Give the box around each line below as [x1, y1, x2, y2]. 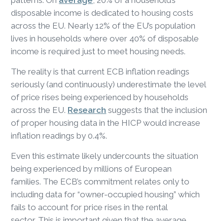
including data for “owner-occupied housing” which [11, 189, 200, 199]
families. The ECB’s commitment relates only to [11, 176, 190, 186]
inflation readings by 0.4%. [11, 130, 110, 141]
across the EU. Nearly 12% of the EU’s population [11, 20, 196, 31]
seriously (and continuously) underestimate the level [11, 79, 206, 89]
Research [68, 105, 107, 115]
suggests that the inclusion [106, 105, 208, 115]
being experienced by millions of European [11, 163, 172, 174]
